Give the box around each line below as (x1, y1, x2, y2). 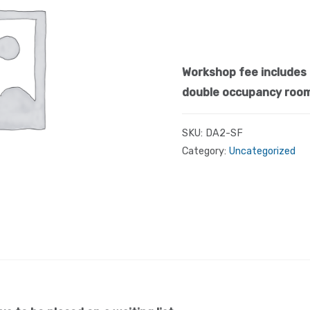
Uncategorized (229, 145, 296, 157)
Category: (182, 145, 230, 157)
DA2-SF (206, 127, 244, 139)
